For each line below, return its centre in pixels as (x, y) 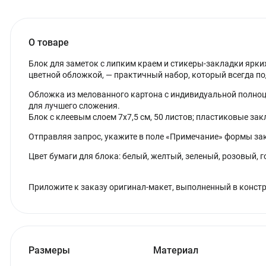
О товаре (49, 42)
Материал (175, 250)
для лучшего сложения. (74, 106)
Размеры (49, 250)
